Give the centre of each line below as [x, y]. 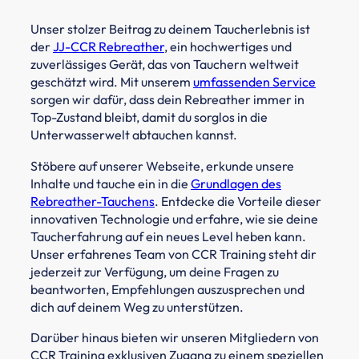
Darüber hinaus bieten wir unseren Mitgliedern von [175, 338]
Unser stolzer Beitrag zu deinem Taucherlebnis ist [170, 29]
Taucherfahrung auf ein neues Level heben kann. [168, 236]
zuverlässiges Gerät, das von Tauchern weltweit [165, 65]
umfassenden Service [254, 82]
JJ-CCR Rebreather [109, 47]
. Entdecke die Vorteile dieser [238, 201]
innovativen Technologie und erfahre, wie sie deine [174, 218]
